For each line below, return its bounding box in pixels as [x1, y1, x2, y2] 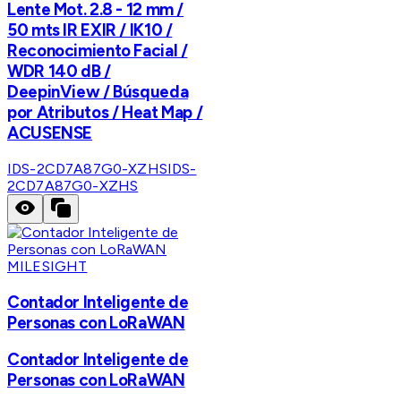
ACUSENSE [7, 123, 93, 144]
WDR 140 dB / [7, 61, 111, 82]
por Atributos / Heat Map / [7, 102, 203, 124]
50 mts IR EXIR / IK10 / [7, 20, 173, 41]
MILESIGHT [7, 257, 88, 275]
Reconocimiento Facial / [7, 40, 188, 62]
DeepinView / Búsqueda [7, 81, 189, 103]
